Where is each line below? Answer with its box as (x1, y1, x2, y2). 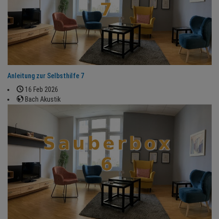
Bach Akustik (23, 95, 61, 103)
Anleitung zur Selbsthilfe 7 (7, 71, 84, 80)
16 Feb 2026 (23, 85, 58, 93)
